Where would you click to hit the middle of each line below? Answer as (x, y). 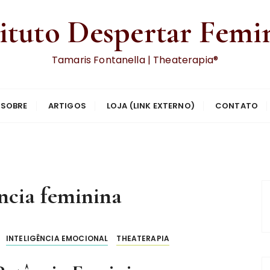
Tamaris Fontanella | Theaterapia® (135, 60)
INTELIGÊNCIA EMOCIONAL (57, 238)
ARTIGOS (67, 106)
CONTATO (237, 106)
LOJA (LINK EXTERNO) (151, 106)
